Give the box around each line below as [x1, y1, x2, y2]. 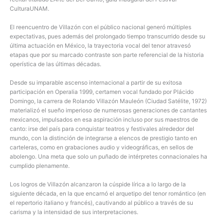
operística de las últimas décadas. [10, 60, 101, 68]
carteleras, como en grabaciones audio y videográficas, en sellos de [10, 143, 193, 151]
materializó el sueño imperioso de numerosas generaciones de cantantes [10, 106, 207, 114]
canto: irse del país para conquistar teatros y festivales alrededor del [10, 125, 194, 132]
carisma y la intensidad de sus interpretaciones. [10, 208, 138, 216]
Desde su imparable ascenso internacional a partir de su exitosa [10, 78, 182, 86]
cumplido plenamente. [10, 162, 70, 169]
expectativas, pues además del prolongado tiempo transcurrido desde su [10, 32, 205, 40]
